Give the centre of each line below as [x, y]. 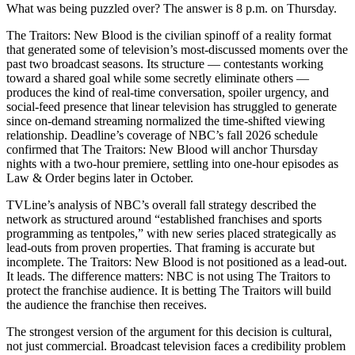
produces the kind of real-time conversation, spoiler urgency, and [168, 92]
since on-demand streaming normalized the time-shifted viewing [166, 120]
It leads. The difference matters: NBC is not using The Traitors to [168, 276]
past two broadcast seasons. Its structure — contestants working [165, 63]
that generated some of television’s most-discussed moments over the [177, 49]
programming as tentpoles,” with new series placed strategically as [171, 233]
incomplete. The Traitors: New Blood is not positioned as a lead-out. [177, 261]
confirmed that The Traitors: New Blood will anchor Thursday [162, 149]
